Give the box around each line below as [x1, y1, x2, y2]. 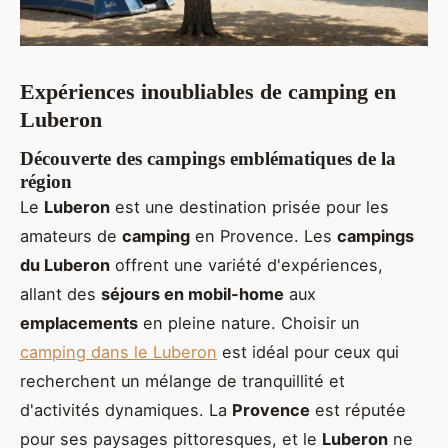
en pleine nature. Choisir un [138, 312, 360, 333]
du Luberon [20, 254, 110, 275]
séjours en [101, 283, 188, 304]
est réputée [310, 399, 406, 420]
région [20, 170, 72, 192]
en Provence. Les [190, 225, 337, 246]
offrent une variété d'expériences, [110, 254, 383, 275]
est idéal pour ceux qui [217, 341, 399, 362]
